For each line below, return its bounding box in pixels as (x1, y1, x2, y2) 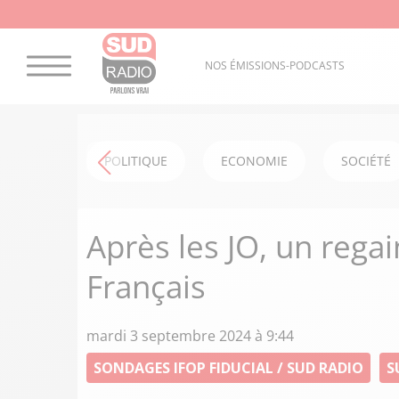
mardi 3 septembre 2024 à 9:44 (86, 326, 294, 346)
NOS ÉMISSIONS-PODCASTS (204, 58, 345, 74)
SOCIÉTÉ (341, 152, 391, 169)
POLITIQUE (104, 152, 167, 169)
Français (86, 265, 206, 307)
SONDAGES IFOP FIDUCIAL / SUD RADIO (94, 358, 363, 378)
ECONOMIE (221, 152, 288, 169)
